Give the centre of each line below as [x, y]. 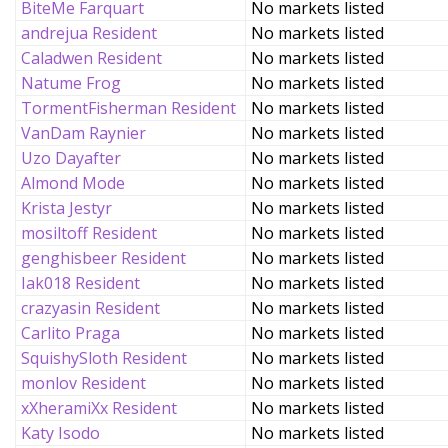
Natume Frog [71, 83]
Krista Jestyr [66, 208]
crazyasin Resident [90, 308]
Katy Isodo [60, 433]
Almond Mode [73, 183]
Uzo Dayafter [71, 158]
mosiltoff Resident [89, 233]
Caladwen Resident [91, 58]
